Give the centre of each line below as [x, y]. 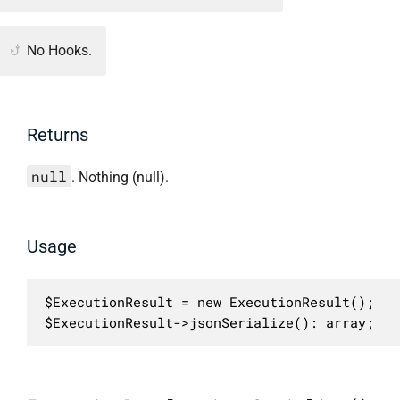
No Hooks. [59, 51]
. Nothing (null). [120, 177]
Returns [58, 134]
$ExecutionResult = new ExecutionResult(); [209, 302]
